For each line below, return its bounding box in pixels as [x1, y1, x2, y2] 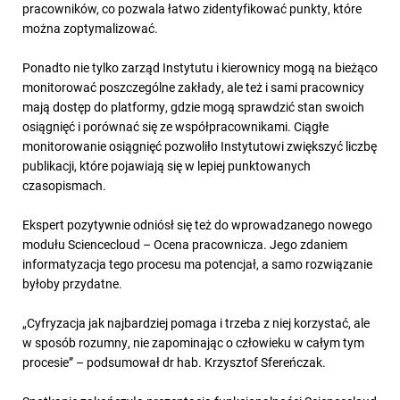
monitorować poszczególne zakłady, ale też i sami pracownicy [22, 79, 364, 96]
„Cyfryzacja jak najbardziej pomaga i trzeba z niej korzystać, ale [22, 314, 370, 332]
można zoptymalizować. [22, 20, 158, 37]
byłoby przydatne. [22, 275, 122, 293]
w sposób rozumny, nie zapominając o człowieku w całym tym [22, 334, 364, 352]
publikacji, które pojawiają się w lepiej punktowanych [22, 157, 311, 175]
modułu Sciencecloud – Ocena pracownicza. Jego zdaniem [22, 236, 347, 254]
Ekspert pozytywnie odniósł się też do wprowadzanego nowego [22, 216, 372, 234]
